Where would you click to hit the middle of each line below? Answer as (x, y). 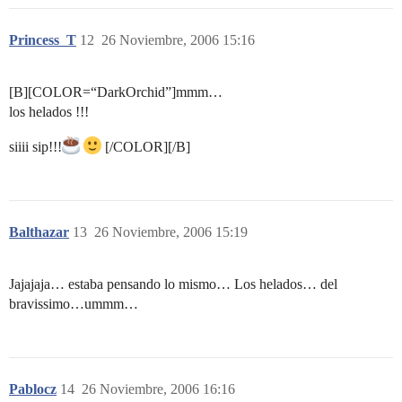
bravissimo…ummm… (74, 304)
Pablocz (33, 389)
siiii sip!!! (35, 147)
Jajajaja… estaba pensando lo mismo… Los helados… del (173, 284)
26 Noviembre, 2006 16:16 (158, 389)
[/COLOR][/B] (146, 147)
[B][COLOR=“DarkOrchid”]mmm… (116, 92)
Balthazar (39, 232)
